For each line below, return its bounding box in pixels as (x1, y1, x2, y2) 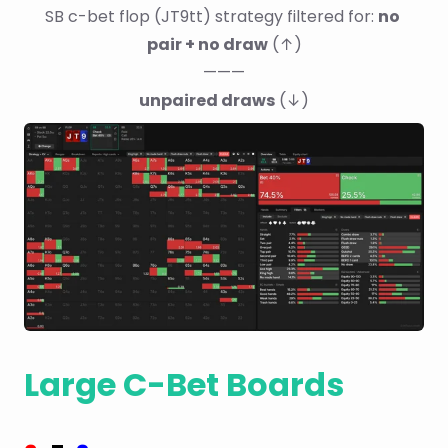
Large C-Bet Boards (24, 361, 344, 407)
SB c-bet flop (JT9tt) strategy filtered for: (45, 5, 378, 29)
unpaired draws (139, 89, 275, 113)
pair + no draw (146, 33, 268, 57)
